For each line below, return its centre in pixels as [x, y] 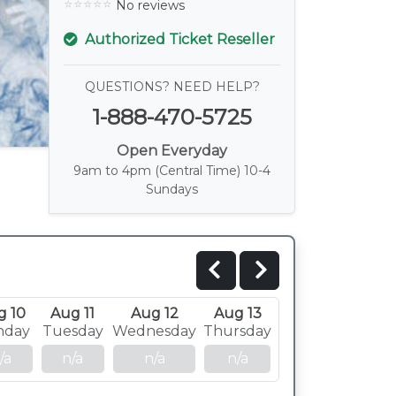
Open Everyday [172, 151]
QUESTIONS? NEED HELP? [172, 87]
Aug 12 [154, 313]
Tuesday [72, 331]
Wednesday [154, 331]
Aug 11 [73, 313]
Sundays [172, 189]
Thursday [237, 331]
